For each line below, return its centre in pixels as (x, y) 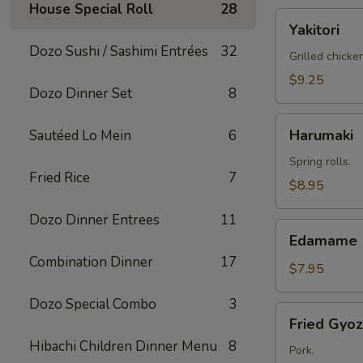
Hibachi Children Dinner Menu (123, 346)
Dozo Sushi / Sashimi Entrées (119, 51)
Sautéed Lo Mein (80, 136)
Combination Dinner (91, 262)
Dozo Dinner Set (81, 94)
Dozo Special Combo (93, 304)
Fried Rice (60, 178)
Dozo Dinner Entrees (94, 220)
